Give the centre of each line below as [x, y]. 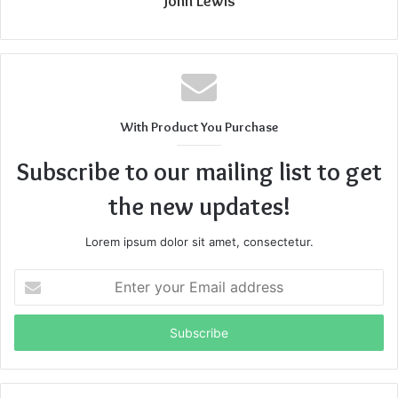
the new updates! [199, 207]
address [36, 334]
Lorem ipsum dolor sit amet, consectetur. [199, 242]
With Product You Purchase [199, 127]
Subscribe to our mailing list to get [199, 172]
